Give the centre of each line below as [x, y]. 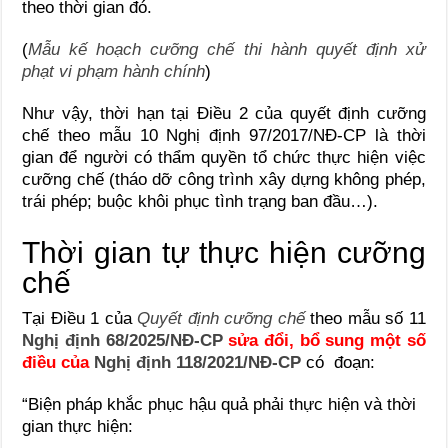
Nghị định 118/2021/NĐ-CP [198, 362]
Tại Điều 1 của [80, 318]
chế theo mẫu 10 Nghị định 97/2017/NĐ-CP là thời [224, 135]
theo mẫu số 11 [368, 318]
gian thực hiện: [78, 426]
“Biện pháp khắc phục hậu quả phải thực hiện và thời [219, 404]
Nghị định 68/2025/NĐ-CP [122, 340]
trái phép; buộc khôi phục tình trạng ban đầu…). [200, 201]
